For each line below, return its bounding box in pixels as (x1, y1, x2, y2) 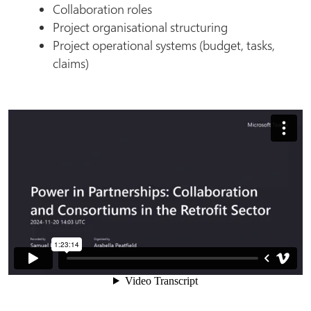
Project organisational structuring (53, 19, 228, 35)
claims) (53, 55, 89, 72)
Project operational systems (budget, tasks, (53, 37, 275, 53)
